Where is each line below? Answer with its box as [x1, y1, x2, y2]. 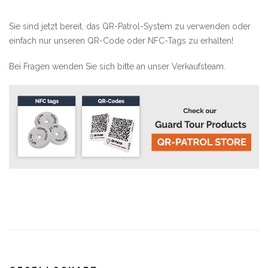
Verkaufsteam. [172, 62, 226, 72]
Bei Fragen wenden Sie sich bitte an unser [9, 62, 172, 72]
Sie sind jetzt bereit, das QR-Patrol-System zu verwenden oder [9, 22, 251, 32]
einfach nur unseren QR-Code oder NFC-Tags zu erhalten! [9, 36, 233, 46]
